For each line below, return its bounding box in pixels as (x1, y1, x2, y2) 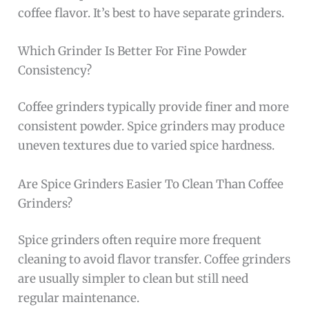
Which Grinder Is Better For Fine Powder (18, 43, 248, 59)
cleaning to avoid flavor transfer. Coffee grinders (18, 252, 291, 268)
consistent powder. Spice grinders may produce (18, 119, 286, 134)
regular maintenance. (18, 290, 140, 306)
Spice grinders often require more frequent (18, 232, 262, 248)
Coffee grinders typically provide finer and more (18, 99, 290, 115)
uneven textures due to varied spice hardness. (18, 138, 275, 154)
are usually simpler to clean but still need (18, 271, 249, 287)
